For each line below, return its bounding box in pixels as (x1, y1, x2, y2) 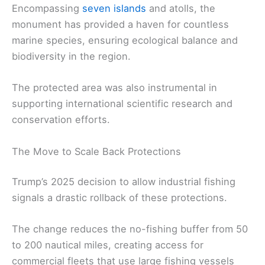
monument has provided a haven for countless (12, 18, 229, 31)
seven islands (82, 2, 146, 15)
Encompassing (12, 2, 82, 15)
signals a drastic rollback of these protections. (12, 192, 227, 204)
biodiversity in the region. (12, 50, 131, 63)
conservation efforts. (12, 114, 110, 126)
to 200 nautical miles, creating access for (12, 239, 203, 251)
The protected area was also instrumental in (12, 82, 217, 94)
